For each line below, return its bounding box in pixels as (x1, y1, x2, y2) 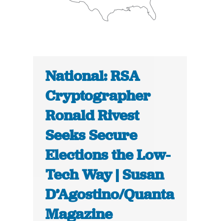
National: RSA (45, 67, 140, 86)
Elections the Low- (45, 146, 171, 165)
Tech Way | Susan (45, 165, 164, 184)
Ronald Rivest (45, 106, 140, 125)
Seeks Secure (45, 126, 138, 145)
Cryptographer (45, 86, 151, 106)
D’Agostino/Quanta (45, 185, 175, 204)
